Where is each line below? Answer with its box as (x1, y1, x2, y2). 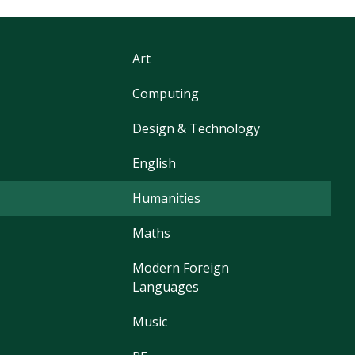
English (132, 155, 177, 173)
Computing (132, 85, 200, 103)
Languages (132, 278, 200, 296)
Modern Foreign (132, 259, 230, 277)
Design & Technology (132, 120, 261, 138)
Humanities (132, 189, 201, 208)
